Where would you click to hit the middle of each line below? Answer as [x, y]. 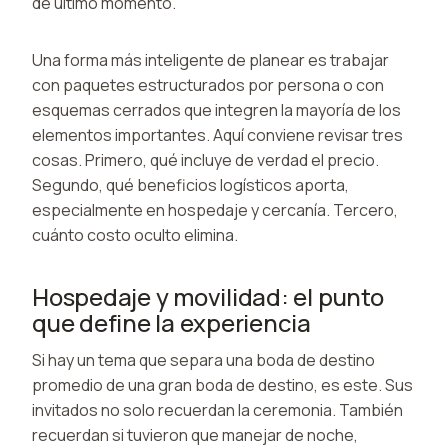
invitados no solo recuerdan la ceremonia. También [217, 409]
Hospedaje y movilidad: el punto [208, 296]
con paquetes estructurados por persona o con [208, 84]
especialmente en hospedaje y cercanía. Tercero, [215, 209]
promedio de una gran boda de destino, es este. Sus [222, 384]
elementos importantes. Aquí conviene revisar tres [217, 134]
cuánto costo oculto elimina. [135, 234]
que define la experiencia [171, 322]
